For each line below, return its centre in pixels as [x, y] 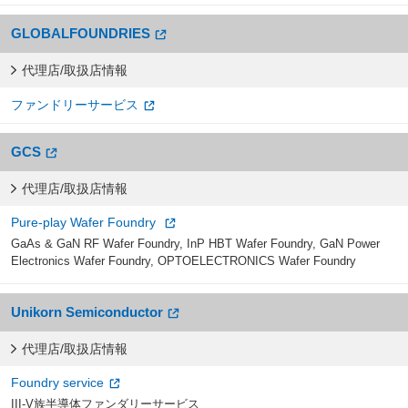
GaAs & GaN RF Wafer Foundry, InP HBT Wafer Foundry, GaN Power [195, 243]
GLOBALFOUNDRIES [81, 33]
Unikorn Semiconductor [87, 311]
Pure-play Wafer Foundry [85, 222]
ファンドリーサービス [75, 104]
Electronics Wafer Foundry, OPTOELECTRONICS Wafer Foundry [184, 260]
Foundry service [57, 382]
